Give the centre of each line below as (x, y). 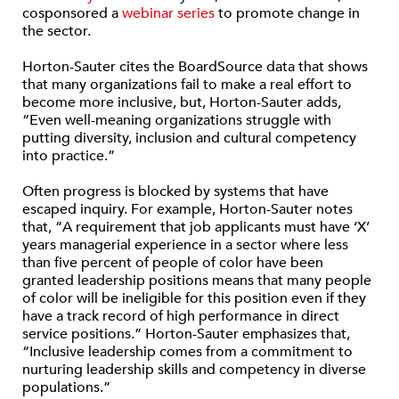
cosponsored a (72, 14)
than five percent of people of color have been (173, 263)
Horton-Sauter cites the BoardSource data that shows (195, 67)
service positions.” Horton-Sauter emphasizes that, (186, 334)
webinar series (168, 14)
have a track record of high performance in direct (181, 317)
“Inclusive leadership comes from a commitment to (187, 352)
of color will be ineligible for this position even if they (194, 299)
